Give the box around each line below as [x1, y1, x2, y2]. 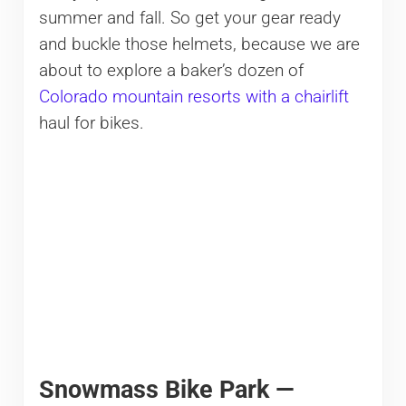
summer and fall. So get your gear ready [38, 7, 341, 28]
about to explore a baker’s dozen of [38, 60, 304, 81]
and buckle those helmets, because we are [38, 34, 360, 54]
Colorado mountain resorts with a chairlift [38, 86, 349, 107]
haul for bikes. [38, 112, 144, 133]
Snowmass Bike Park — [38, 374, 295, 403]
